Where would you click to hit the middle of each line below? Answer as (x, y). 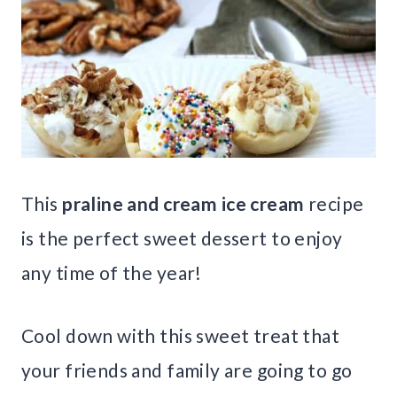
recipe (334, 204)
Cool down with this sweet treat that (181, 336)
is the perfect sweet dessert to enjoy (182, 238)
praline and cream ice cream (183, 204)
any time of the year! (112, 273)
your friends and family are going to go (187, 370)
